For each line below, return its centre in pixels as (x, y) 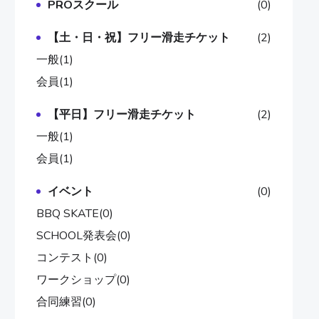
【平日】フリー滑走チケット (122, 115)
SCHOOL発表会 (77, 236)
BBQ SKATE (68, 214)
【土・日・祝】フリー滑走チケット (139, 38)
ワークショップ (76, 280)
